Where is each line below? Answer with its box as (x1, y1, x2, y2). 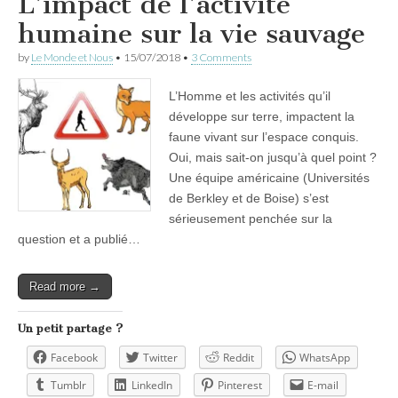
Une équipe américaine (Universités (169, 170, 370, 185)
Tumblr (51, 377, 86, 393)
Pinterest (218, 377, 262, 393)
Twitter (143, 349, 178, 365)
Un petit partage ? (18, 321, 123, 335)
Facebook (51, 349, 98, 365)
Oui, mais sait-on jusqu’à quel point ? (169, 149, 377, 164)
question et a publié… (18, 231, 140, 246)
